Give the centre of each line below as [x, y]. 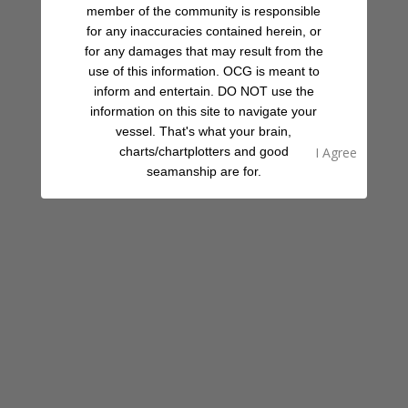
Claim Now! [209, 301]
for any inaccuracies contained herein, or [204, 31]
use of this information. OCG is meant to [204, 71]
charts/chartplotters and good [204, 151]
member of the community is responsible [204, 10]
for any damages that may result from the [204, 51]
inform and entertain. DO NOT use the [204, 91]
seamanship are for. [204, 171]
